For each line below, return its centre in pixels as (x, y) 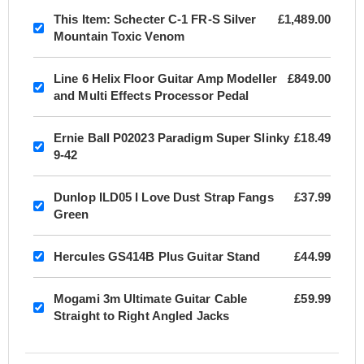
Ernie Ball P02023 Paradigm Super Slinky (171, 138)
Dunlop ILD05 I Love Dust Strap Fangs (164, 197)
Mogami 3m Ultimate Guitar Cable (151, 299)
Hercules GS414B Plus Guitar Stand (157, 257)
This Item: (82, 19)
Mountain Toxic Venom (119, 37)
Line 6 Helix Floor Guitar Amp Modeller (165, 79)
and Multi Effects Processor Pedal (152, 96)
